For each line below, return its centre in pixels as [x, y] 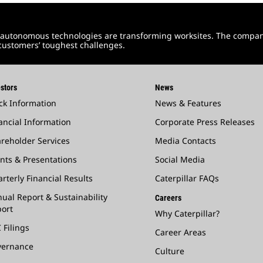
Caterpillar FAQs [187, 178]
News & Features [188, 103]
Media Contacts [186, 140]
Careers [168, 198]
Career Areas [181, 232]
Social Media [180, 159]
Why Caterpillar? [187, 213]
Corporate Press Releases [205, 122]
